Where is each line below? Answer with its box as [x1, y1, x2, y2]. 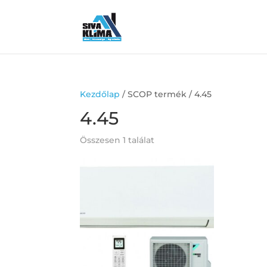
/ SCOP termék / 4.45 [120, 89, 212, 100]
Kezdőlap [80, 89, 120, 100]
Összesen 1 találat [80, 135, 155, 145]
